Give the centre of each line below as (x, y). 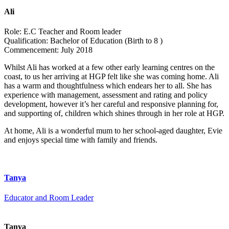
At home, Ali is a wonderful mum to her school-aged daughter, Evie (113, 131)
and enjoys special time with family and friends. (81, 140)
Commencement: (31, 50)
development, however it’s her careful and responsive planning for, (111, 104)
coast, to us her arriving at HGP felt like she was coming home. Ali (111, 77)
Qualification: (26, 41)
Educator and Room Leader (49, 197)
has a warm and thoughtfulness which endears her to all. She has (108, 86)
